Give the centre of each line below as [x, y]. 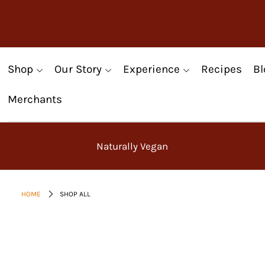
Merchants [35, 100]
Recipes [222, 69]
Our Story [78, 69]
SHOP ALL [75, 194]
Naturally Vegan [132, 146]
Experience [152, 69]
